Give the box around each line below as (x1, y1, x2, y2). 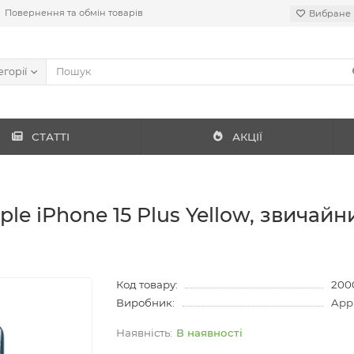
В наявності (176, 326, 243, 339)
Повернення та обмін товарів (5, 7, 143, 18)
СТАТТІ (32, 130, 70, 143)
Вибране (309, 7, 351, 19)
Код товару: (116, 277, 179, 291)
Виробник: (116, 296, 175, 309)
